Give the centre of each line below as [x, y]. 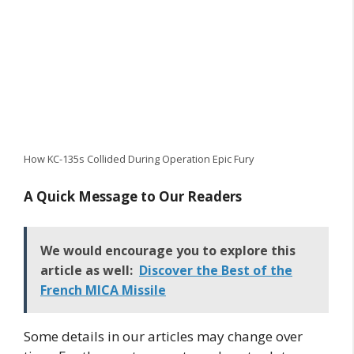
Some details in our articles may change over [163, 336]
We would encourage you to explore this [168, 250]
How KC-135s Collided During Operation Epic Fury [139, 158]
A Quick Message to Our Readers [133, 197]
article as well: [87, 270]
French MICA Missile [103, 290]
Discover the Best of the [216, 270]
